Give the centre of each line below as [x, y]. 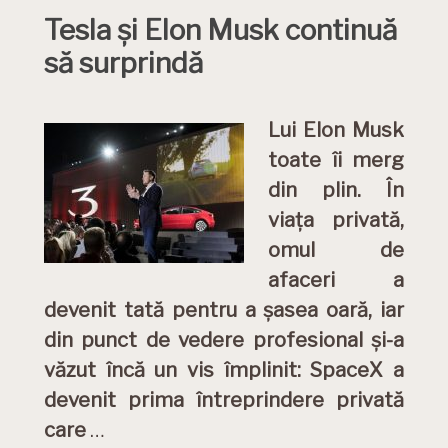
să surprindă [123, 63]
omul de [336, 250]
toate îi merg [336, 160]
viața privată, [336, 220]
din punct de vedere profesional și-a [224, 340]
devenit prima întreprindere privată [224, 400]
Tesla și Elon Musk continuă [220, 30]
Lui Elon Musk [336, 130]
